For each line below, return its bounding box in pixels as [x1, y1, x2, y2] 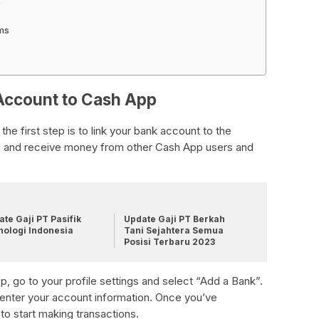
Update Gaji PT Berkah [123, 214, 225, 225]
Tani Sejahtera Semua [123, 225, 224, 236]
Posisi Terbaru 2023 [123, 236, 215, 248]
